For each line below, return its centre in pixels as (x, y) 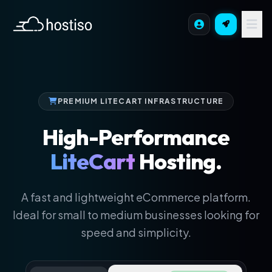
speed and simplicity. (136, 232)
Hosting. (178, 161)
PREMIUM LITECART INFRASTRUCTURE (141, 101)
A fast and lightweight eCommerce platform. (136, 197)
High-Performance (136, 137)
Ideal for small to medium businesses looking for (136, 215)
